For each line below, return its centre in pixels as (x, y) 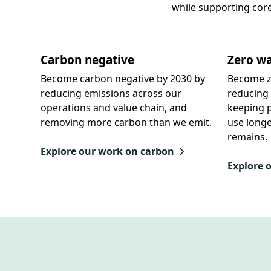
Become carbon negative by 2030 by (123, 79)
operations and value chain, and (114, 108)
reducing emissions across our (111, 93)
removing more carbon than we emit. (126, 122)
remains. (247, 137)
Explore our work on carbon (108, 152)
